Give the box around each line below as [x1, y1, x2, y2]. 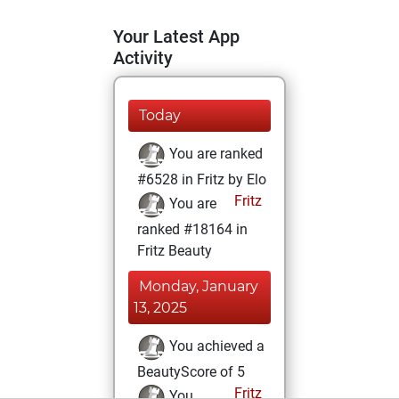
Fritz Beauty [137, 242, 212, 259]
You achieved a [166, 338, 265, 355]
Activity [113, 47, 173, 69]
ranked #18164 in [137, 221, 248, 238]
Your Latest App [113, 26, 240, 47]
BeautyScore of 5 [137, 363, 245, 380]
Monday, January [139, 278, 258, 295]
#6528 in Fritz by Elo [137, 171, 266, 188]
